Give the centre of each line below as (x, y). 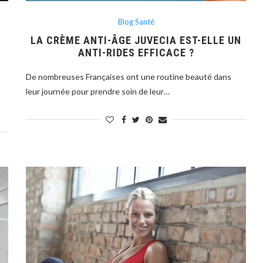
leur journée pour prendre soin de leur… (98, 91)
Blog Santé (136, 21)
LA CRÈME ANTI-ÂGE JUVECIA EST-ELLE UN (136, 40)
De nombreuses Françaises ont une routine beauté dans (129, 76)
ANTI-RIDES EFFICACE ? (136, 52)
